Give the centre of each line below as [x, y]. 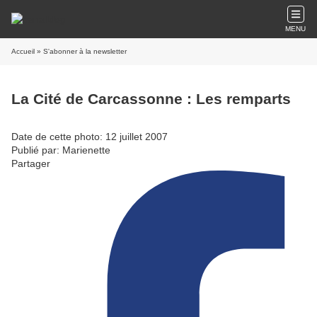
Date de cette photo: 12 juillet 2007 [90, 136]
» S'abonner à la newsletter [81, 51]
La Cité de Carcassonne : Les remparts [151, 99]
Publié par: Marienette [61, 150]
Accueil [23, 51]
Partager [31, 163]
